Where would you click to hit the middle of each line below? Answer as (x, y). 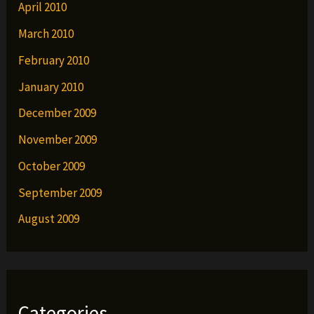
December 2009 (57, 113)
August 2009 (49, 219)
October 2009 (52, 166)
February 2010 (54, 60)
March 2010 (46, 34)
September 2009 (60, 192)
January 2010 (51, 87)
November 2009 (58, 140)
